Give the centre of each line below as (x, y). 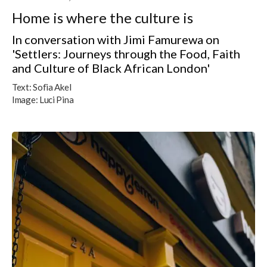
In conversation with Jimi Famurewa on (116, 39)
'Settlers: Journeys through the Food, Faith (126, 53)
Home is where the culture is (103, 17)
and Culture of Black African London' (111, 68)
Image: (25, 99)
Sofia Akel (52, 87)
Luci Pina (56, 99)
